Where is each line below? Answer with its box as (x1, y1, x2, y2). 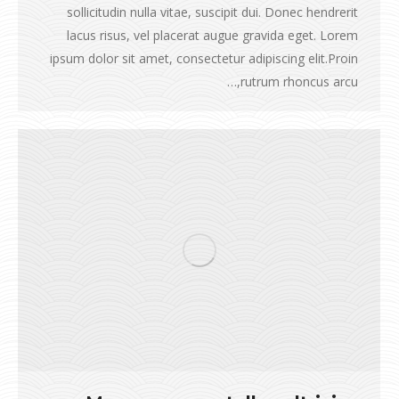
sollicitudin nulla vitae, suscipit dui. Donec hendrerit (67, 3, 358, 20)
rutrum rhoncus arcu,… (240, 72, 358, 90)
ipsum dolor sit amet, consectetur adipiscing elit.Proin (50, 49, 358, 67)
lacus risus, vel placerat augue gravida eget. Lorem (67, 26, 358, 44)
